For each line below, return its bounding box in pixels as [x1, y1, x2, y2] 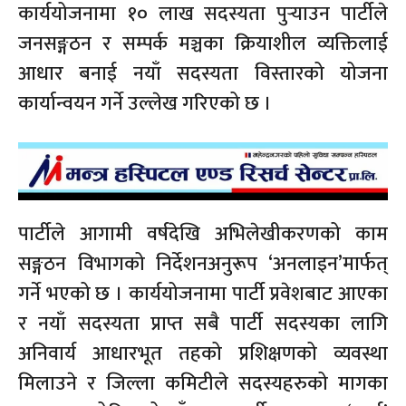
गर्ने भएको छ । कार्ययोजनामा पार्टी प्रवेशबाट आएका [18, 276, 388, 311]
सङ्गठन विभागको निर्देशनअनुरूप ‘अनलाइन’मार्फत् [18, 246, 388, 281]
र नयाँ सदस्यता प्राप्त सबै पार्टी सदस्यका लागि [18, 306, 388, 341]
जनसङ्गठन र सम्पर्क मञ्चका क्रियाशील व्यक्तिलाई [18, 26, 388, 61]
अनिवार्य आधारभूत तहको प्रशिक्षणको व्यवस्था [18, 336, 388, 371]
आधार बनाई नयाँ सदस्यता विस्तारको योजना [18, 56, 388, 91]
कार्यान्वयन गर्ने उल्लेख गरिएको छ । [18, 86, 272, 121]
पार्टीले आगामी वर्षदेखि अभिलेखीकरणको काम [18, 217, 388, 251]
